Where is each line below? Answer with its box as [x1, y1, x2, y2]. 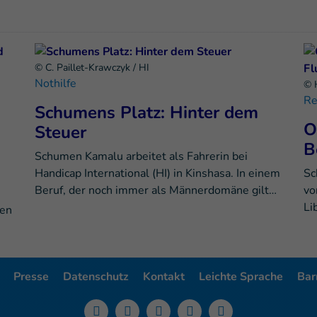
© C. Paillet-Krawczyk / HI [35, 61, 149, 75]
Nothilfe [35, 76, 76, 92]
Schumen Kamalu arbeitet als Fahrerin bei [35, 149, 248, 165]
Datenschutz [62, 269, 129, 285]
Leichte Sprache [198, 269, 283, 285]
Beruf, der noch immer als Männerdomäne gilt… [35, 183, 277, 199]
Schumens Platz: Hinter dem [35, 101, 258, 125]
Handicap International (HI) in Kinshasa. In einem [35, 166, 280, 182]
